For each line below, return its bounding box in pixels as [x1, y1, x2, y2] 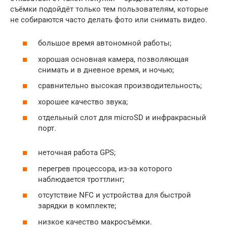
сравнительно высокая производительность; [38, 81, 202, 91]
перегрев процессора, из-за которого [38, 164, 172, 173]
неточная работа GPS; [38, 148, 116, 158]
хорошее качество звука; [38, 97, 128, 106]
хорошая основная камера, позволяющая [38, 54, 188, 64]
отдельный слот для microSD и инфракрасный [38, 113, 206, 123]
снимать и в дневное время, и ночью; [38, 65, 174, 74]
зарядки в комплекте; [38, 201, 116, 211]
